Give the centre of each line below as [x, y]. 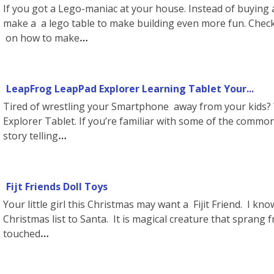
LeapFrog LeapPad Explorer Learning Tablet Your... [130, 89]
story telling [31, 136]
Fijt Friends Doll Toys [57, 187]
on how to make [41, 38]
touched [22, 234]
